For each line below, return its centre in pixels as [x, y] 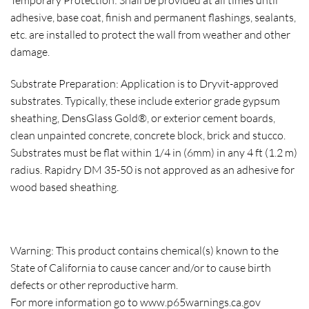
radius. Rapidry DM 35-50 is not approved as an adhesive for [152, 170]
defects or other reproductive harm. [94, 285]
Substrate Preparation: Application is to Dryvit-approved [144, 84]
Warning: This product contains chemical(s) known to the [144, 250]
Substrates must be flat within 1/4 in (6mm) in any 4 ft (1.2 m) [154, 153]
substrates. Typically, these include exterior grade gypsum [145, 101]
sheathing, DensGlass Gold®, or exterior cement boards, [143, 118]
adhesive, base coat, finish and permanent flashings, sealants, [153, 18]
